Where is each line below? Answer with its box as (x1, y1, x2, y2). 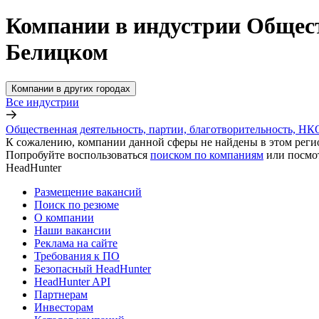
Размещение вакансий (34, 185, 142, 198)
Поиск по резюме (34, 198, 119, 211)
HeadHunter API (34, 275, 110, 288)
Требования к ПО (34, 249, 120, 262)
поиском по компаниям (150, 148, 263, 161)
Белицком (6, 39, 108, 66)
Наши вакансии (34, 224, 111, 236)
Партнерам (34, 288, 88, 300)
